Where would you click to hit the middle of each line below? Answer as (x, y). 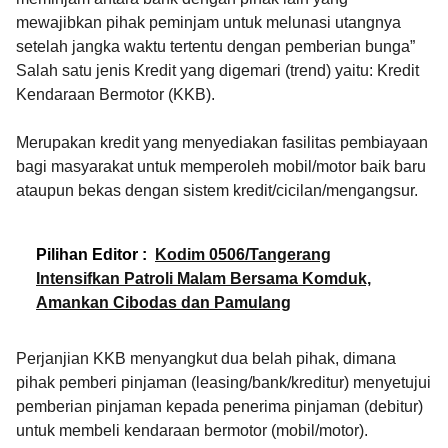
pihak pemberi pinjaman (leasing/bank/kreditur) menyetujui (223, 383)
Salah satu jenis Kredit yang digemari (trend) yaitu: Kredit (217, 71)
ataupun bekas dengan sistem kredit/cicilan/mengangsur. (219, 191)
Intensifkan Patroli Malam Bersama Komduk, (203, 279)
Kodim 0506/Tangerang (243, 255)
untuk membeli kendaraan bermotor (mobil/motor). (194, 431)
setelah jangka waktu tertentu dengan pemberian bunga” (215, 47)
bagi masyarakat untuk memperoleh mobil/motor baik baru (221, 167)
